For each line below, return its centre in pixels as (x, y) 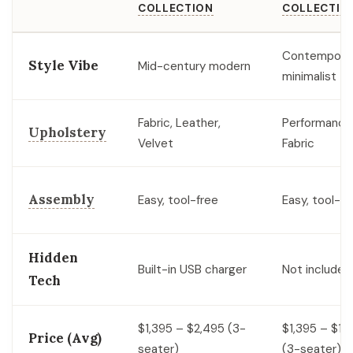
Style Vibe (63, 66)
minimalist (309, 77)
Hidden (53, 258)
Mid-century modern (194, 67)
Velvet (156, 144)
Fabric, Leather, (179, 123)
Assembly (61, 200)
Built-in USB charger (192, 270)
